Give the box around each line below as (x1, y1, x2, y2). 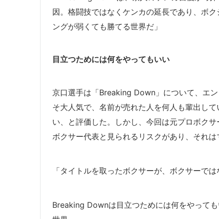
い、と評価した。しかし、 (52, 117, 146, 127)
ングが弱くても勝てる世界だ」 (52, 22, 162, 32)
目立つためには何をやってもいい (52, 54, 170, 65)
